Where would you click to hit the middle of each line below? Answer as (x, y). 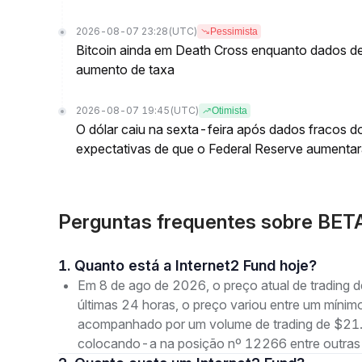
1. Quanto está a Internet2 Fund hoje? (196, 265)
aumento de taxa (125, 69)
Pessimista (234, 32)
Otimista (229, 111)
